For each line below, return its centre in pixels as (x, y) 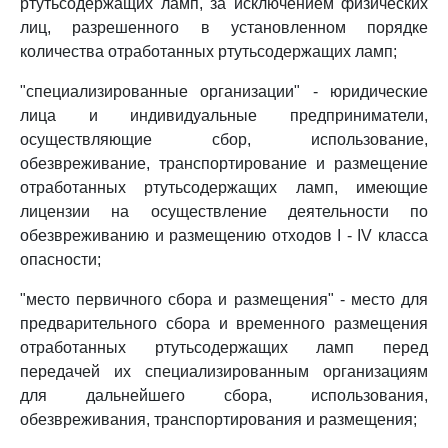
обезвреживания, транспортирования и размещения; (218, 419)
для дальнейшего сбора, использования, (224, 395)
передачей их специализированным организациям (224, 371)
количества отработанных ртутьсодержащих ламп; (208, 51)
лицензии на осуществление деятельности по (224, 211)
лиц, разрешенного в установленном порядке (224, 27)
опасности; (60, 259)
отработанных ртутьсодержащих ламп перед (224, 347)
